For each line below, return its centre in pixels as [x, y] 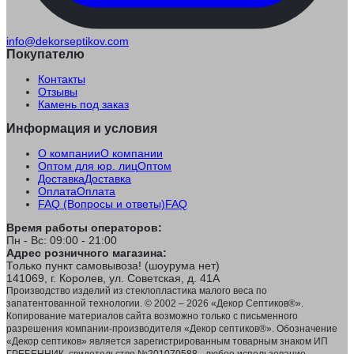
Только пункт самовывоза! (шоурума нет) [113, 266]
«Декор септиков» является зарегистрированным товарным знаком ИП [167, 342]
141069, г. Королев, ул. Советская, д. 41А [113, 279]
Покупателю [45, 55]
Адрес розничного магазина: [87, 253]
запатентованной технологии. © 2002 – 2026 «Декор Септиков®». [155, 304]
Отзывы [58, 92]
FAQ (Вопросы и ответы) [102, 204]
